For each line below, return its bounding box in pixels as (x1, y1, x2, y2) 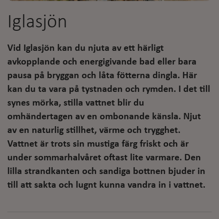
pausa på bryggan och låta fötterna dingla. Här (7, 70, 197, 81)
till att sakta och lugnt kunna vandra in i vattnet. (7, 180, 205, 190)
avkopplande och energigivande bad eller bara (7, 57, 197, 67)
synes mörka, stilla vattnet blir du (7, 98, 144, 108)
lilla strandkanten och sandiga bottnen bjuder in (7, 166, 205, 176)
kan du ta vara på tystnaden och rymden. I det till (7, 84, 210, 94)
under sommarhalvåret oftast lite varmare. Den (7, 153, 201, 163)
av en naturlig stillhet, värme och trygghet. (7, 125, 180, 135)
